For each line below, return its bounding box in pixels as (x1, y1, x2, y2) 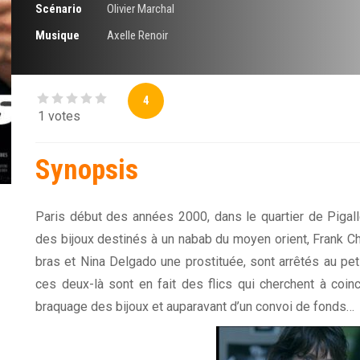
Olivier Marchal (106, 2, 174, 17)
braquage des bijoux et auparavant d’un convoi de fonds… (35, 299, 354, 315)
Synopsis (35, 153, 138, 187)
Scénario (35, 2, 82, 17)
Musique (35, 28, 80, 43)
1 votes (38, 108, 80, 125)
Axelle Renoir (106, 28, 168, 43)
